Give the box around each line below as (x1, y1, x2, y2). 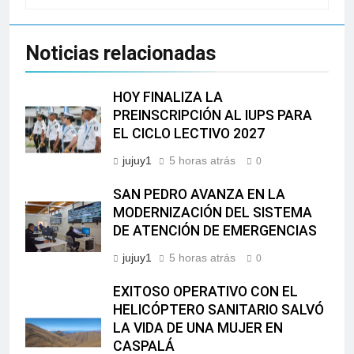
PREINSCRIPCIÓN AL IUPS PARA (113, 107, 312, 124)
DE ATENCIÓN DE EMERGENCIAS (113, 223, 317, 239)
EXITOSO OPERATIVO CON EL (113, 284, 298, 300)
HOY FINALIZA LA (113, 89, 223, 106)
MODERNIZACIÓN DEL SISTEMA (113, 205, 312, 221)
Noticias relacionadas (25, 42, 216, 66)
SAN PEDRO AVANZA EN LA (113, 186, 285, 203)
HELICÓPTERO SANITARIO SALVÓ (113, 302, 324, 318)
